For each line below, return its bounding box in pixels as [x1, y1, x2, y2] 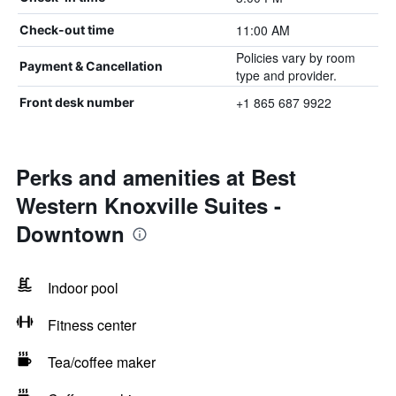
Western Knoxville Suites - [16, 190, 281, 220]
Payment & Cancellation [19, 58, 163, 73]
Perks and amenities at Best [16, 162, 296, 192]
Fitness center [48, 315, 136, 335]
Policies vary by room [235, 49, 355, 66]
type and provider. [235, 66, 337, 84]
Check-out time [19, 22, 114, 37]
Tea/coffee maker [48, 352, 156, 372]
